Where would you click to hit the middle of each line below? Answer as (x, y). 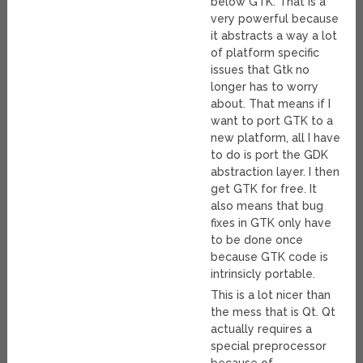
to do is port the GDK (270, 155)
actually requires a (262, 329)
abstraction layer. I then (275, 172)
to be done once (257, 240)
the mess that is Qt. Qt (273, 312)
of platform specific (265, 53)
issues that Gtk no (261, 70)
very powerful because (275, 19)
